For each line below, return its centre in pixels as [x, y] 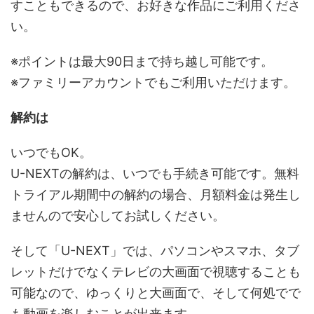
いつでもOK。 [51, 152]
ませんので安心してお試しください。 [118, 215]
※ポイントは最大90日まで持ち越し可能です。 [142, 61]
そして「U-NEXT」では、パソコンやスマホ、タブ [155, 250]
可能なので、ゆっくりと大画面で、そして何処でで [156, 292]
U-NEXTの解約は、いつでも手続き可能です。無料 [155, 173]
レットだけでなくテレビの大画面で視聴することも [156, 271]
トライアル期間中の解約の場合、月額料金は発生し [156, 194]
